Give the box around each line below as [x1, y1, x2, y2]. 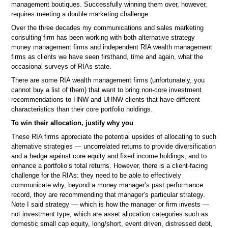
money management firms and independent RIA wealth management [11, 43, 213, 51]
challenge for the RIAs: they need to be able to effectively [11, 172, 182, 180]
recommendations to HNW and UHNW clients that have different [11, 96, 201, 104]
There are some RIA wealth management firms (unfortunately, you [11, 76, 205, 84]
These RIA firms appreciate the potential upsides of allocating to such [11, 133, 217, 141]
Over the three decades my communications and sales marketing [11, 24, 204, 32]
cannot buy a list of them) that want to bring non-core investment [11, 86, 202, 94]
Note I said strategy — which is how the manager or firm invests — [11, 201, 210, 209]
